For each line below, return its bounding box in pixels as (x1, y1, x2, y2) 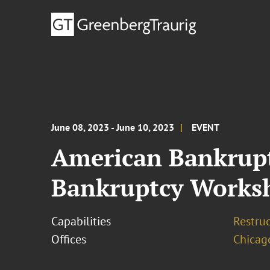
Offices (51, 231, 87, 247)
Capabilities (51, 213, 111, 229)
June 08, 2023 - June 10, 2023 (51, 121, 175, 133)
